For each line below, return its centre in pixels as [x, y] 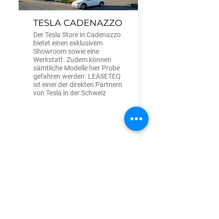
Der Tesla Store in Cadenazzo [77, 35]
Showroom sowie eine [66, 52]
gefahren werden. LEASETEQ [77, 77]
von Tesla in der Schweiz [70, 93]
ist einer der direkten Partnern [78, 85]
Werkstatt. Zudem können [72, 60]
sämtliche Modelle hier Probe [77, 68]
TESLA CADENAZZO [78, 23]
